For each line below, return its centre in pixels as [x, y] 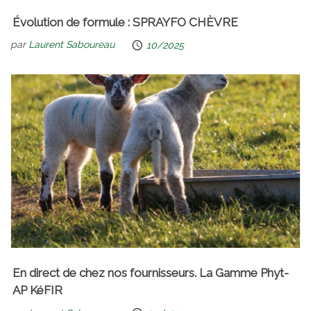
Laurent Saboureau [72, 45]
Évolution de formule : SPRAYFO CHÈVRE [125, 22]
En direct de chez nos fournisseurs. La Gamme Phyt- [151, 273]
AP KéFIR [37, 291]
